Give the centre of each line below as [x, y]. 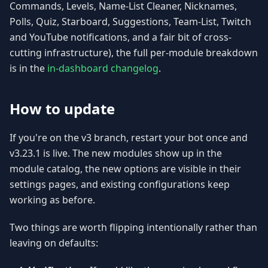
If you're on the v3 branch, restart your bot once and [129, 138]
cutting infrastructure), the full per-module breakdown [134, 53]
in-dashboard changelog [103, 68]
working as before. [52, 200]
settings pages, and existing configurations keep [120, 185]
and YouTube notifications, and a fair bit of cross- [121, 37]
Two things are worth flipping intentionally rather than [133, 228]
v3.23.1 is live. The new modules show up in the [116, 153]
